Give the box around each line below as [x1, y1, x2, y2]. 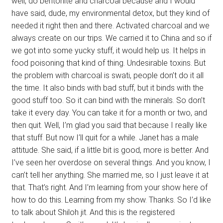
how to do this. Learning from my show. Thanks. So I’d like [11, 195, 211, 205]
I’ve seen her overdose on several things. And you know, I [11, 158, 211, 168]
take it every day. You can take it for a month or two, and [11, 108, 207, 118]
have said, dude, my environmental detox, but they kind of [11, 8, 210, 18]
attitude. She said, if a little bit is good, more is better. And [11, 145, 209, 155]
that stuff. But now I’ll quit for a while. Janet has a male [11, 133, 199, 143]
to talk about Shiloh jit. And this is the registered [11, 208, 175, 218]
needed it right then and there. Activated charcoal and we [11, 21, 210, 31]
